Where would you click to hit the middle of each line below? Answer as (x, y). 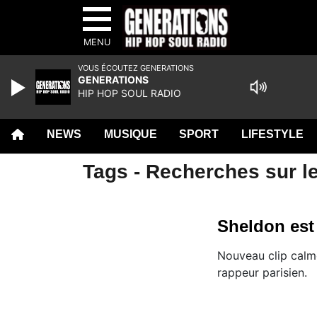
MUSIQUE (130, 134)
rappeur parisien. (262, 272)
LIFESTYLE (273, 134)
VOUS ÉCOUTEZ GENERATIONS (136, 68)
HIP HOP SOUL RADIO (129, 93)
